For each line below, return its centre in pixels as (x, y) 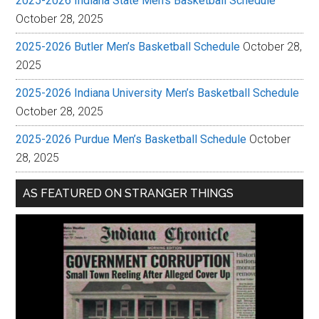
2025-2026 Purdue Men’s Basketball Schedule (131, 140)
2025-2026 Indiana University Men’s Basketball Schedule (158, 93)
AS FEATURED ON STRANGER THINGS (129, 194)
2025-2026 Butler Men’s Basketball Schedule (128, 47)
